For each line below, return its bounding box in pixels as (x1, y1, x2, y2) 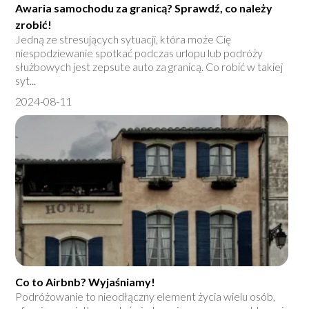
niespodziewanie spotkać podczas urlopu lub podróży (15, 46, 263, 60)
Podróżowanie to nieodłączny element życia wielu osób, (15, 290, 276, 303)
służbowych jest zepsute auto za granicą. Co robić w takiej (15, 60, 283, 74)
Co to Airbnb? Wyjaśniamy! (15, 275, 156, 289)
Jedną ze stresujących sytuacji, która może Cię (15, 32, 232, 46)
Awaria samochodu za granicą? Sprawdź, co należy (15, 1, 273, 15)
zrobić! (15, 18, 52, 32)
